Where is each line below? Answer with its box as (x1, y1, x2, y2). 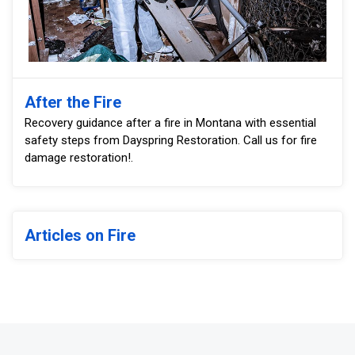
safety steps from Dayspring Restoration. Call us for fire (25, 132, 317, 147)
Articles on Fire (25, 225, 136, 245)
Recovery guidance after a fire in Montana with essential (25, 115, 316, 130)
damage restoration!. (25, 150, 133, 165)
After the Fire (25, 92, 121, 112)
